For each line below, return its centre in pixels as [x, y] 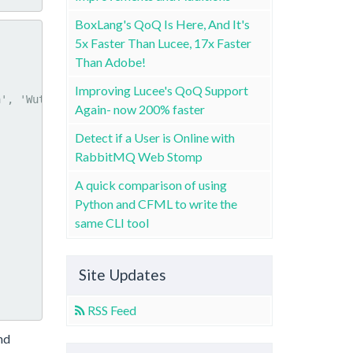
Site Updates [122, 275]
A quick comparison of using [150, 184]
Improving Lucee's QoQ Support [161, 90]
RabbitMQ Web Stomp [138, 156]
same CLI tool [111, 222]
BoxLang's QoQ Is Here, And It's [162, 24]
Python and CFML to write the [156, 203]
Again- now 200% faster [139, 109]
